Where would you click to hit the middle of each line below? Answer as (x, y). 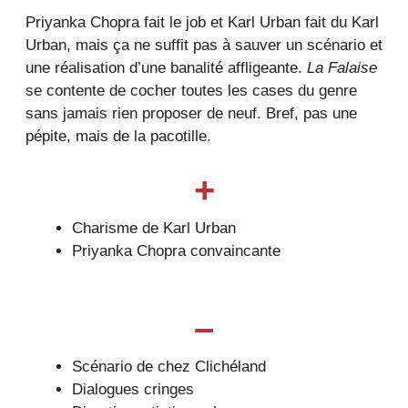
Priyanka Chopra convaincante (176, 251)
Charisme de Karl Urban (154, 229)
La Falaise (342, 68)
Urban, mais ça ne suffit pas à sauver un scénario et (204, 46)
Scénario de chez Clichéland (169, 366)
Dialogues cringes (133, 389)
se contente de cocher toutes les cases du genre (191, 91)
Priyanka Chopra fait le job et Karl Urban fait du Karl (202, 23)
